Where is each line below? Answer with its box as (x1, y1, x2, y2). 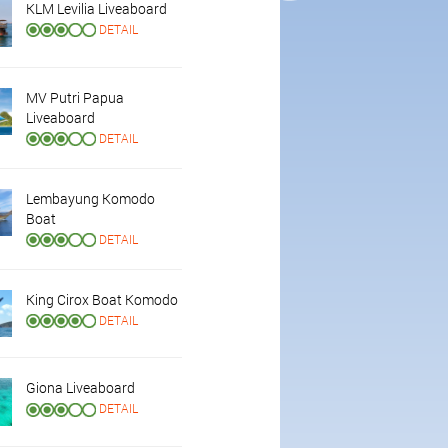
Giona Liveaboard (25, 378, 135, 398)
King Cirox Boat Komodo (25, 289, 178, 309)
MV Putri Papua (25, 87, 124, 107)
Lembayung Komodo (25, 188, 155, 208)
